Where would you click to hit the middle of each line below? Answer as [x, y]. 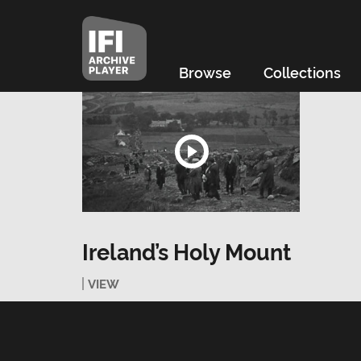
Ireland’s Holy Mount [186, 251]
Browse [205, 72]
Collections [302, 72]
